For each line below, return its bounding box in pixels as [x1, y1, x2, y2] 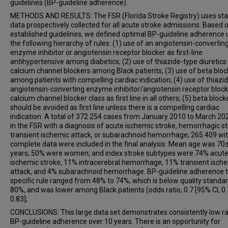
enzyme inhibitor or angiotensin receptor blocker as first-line [10, 48, 203, 56]
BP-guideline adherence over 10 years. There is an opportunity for [10, 217, 220, 225]
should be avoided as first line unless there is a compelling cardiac [10, 103, 219, 111]
